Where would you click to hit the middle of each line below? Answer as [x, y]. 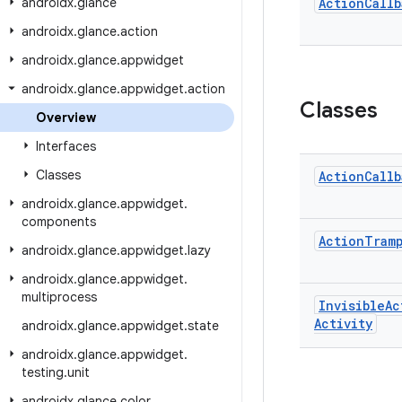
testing [43, 372]
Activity [343, 323]
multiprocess [59, 297]
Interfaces [66, 146]
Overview [66, 118]
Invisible [352, 306]
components [59, 222]
